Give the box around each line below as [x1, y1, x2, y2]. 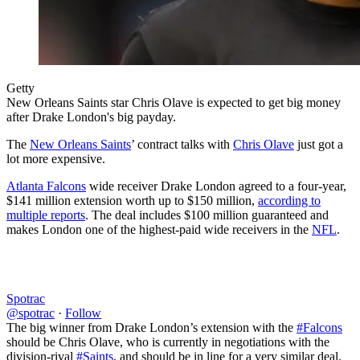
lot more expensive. [6, 152, 105, 166]
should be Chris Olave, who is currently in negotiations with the [6, 335, 329, 350]
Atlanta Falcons [6, 179, 86, 194]
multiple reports [6, 208, 85, 223]
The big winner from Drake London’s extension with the [6, 321, 297, 335]
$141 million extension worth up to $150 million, [6, 194, 258, 208]
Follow [65, 306, 101, 321]
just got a [294, 137, 343, 152]
